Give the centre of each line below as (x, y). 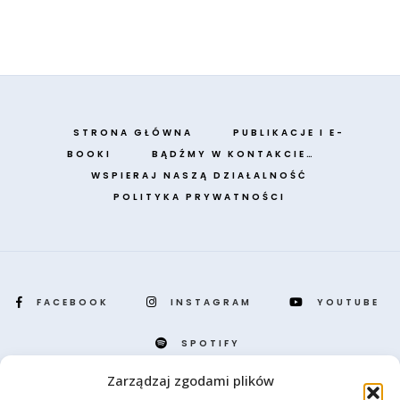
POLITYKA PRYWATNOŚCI (200, 197)
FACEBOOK (72, 303)
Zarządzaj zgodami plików (191, 380)
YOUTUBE (348, 303)
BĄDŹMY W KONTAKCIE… (233, 154)
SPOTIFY (210, 344)
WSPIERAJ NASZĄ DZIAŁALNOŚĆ (200, 176)
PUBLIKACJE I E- (289, 133)
